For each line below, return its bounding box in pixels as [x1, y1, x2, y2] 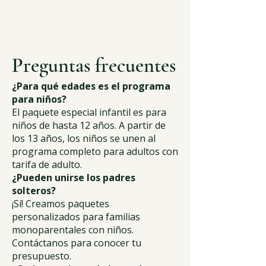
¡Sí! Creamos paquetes [12, 197, 109, 210]
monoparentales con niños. [12, 223, 134, 236]
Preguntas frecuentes [12, 53, 176, 78]
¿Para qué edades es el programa [12, 80, 170, 93]
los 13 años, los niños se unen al [12, 132, 156, 145]
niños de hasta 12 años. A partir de [12, 119, 166, 132]
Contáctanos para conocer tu [12, 236, 141, 249]
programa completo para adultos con [12, 145, 178, 158]
